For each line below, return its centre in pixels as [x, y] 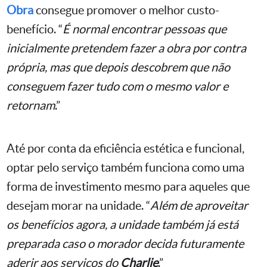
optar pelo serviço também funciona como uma [125, 167]
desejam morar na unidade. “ [78, 205]
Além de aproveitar [199, 205]
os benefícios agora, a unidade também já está [122, 224]
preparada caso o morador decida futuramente [125, 243]
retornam [31, 105]
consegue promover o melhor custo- [126, 10]
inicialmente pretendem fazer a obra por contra [126, 48]
